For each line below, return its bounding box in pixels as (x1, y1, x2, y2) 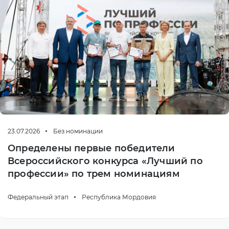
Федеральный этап (8, 193, 70, 201)
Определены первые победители (8, 142, 175, 154)
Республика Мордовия (82, 193, 156, 201)
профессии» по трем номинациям (8, 168, 180, 179)
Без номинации (53, 127, 103, 135)
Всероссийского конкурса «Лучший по (8, 155, 203, 167)
